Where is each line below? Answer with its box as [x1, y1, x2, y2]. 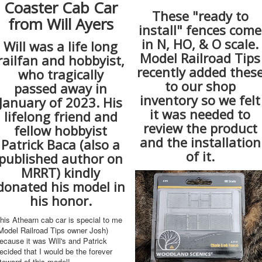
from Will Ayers [8, 13, 113, 35]
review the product [143, 119, 257, 137]
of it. [185, 147, 215, 165]
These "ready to [151, 6, 249, 25]
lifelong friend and [4, 107, 118, 125]
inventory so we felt [140, 91, 261, 109]
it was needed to [150, 105, 251, 123]
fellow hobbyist [14, 121, 108, 139]
